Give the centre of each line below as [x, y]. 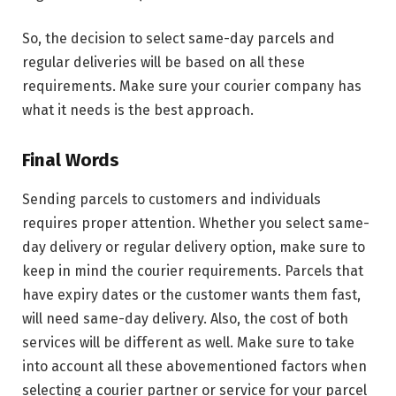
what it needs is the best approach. [138, 110]
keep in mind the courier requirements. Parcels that [193, 270]
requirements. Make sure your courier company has [192, 87]
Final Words [71, 160]
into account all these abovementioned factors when [194, 366]
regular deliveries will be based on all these [164, 63]
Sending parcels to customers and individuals [171, 199]
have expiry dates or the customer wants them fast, [191, 294]
